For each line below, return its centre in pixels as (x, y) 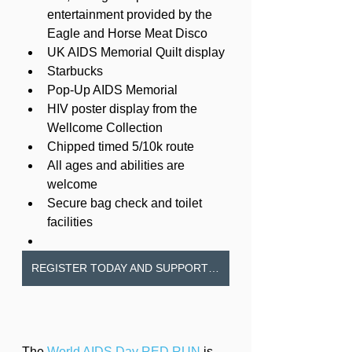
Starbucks (75, 71)
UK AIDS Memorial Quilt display (136, 52)
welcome (72, 184)
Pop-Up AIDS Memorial (112, 90)
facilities (70, 222)
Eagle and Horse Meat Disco (127, 33)
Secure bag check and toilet (126, 203)
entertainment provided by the (131, 14)
